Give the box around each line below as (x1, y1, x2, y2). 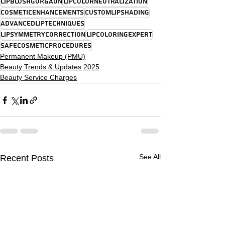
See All (139, 153, 161, 161)
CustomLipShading (85, 8, 149, 17)
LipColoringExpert (86, 30, 152, 39)
